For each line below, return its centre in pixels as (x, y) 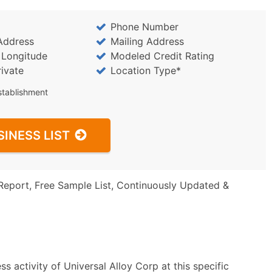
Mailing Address (147, 41)
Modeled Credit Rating (162, 56)
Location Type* (145, 70)
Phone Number (144, 27)
